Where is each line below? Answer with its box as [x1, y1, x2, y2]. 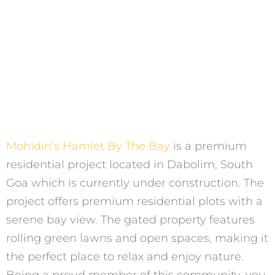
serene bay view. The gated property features [6, 212, 255, 227]
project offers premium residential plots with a [6, 194, 263, 208]
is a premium [170, 139, 247, 153]
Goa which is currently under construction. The [6, 176, 264, 190]
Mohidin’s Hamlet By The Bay [6, 139, 170, 153]
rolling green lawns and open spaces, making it [6, 231, 268, 245]
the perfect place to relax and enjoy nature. [6, 249, 244, 263]
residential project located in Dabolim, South [6, 157, 253, 171]
